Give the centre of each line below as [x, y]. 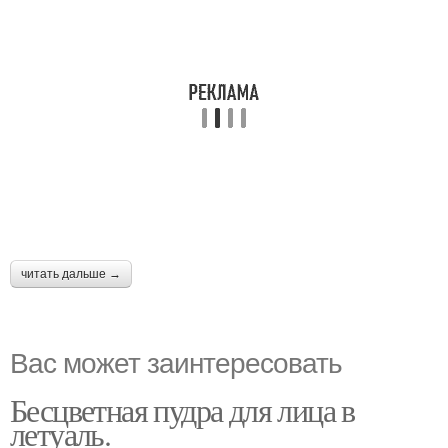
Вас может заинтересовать [176, 360]
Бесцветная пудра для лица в [182, 409]
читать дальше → [71, 273]
